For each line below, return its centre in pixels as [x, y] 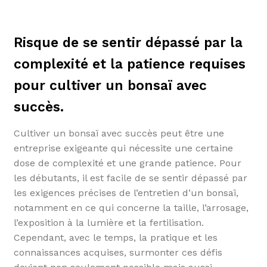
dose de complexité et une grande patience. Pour [127, 163]
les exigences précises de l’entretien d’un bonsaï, [126, 193]
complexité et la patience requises [129, 64]
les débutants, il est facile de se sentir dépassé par [130, 178]
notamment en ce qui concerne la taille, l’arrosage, [131, 207]
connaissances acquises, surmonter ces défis [118, 252]
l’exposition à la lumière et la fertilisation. [108, 222]
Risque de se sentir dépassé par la [128, 43]
